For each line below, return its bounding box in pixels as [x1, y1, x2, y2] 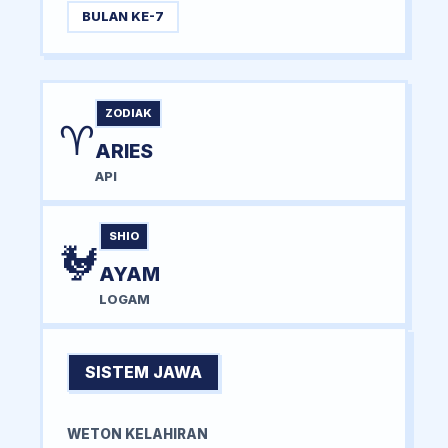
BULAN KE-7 [81, 9, 164, 25]
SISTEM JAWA [85, 361, 202, 382]
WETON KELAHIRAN [67, 425, 208, 442]
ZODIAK [105, 105, 152, 120]
